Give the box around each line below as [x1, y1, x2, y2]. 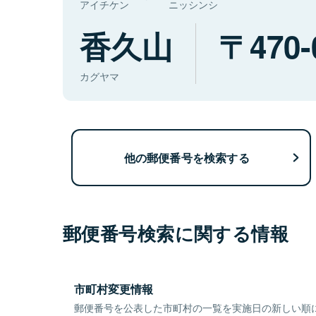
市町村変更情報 [74, 281, 153, 298]
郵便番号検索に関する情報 [63, 220, 289, 247]
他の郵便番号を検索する [123, 149, 250, 166]
